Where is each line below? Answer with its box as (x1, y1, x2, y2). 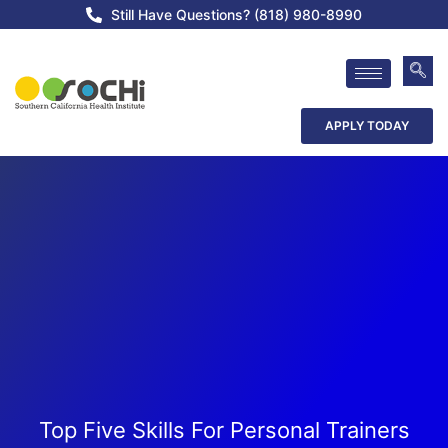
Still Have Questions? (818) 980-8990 (111, 6, 362, 23)
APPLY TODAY (325, 118, 409, 133)
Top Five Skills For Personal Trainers (38, 417, 410, 444)
